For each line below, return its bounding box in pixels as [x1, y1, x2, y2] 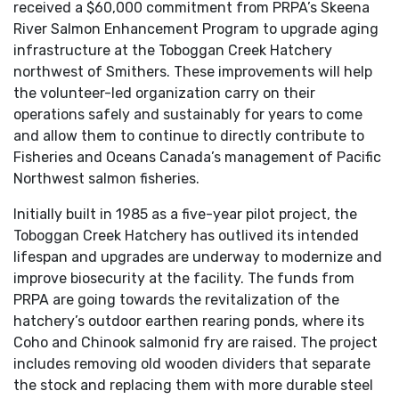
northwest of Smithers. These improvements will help [13, 63, 372, 80]
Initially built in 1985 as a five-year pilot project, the [13, 206, 357, 223]
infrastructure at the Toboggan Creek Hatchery [13, 42, 332, 59]
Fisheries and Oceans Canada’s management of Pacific [13, 149, 381, 166]
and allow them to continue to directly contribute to [13, 127, 364, 144]
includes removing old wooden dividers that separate [13, 355, 370, 372]
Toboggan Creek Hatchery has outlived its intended [13, 227, 359, 244]
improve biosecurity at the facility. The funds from [13, 270, 354, 287]
